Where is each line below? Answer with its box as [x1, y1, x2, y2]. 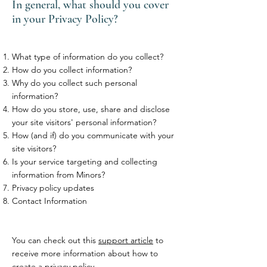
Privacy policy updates [12, 182, 94, 193]
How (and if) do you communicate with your [12, 130, 174, 141]
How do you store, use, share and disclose [12, 104, 170, 114]
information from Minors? [12, 169, 105, 180]
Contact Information [12, 195, 87, 206]
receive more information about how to [12, 248, 158, 259]
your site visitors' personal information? [12, 117, 156, 128]
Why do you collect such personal [12, 77, 137, 88]
